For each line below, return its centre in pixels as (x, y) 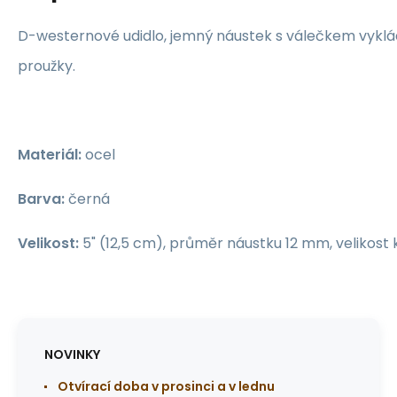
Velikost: (48, 243)
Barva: (41, 199)
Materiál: (50, 155)
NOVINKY (72, 354)
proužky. (47, 66)
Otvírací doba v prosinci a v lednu (166, 386)
